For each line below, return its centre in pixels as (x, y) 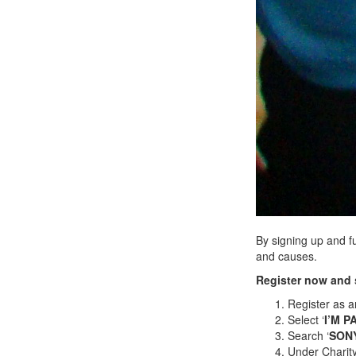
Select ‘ (306, 320)
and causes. (286, 256)
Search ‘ (308, 336)
